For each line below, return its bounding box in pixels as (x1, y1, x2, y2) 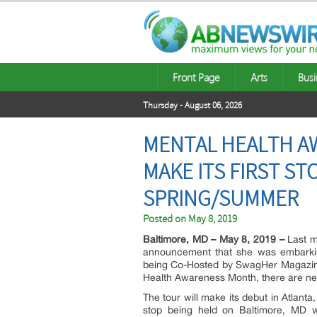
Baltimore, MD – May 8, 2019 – (143, 234, 284, 245)
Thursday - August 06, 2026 (143, 100, 242, 111)
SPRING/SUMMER (143, 185, 299, 212)
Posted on (143, 212, 188, 226)
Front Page (173, 70, 220, 84)
